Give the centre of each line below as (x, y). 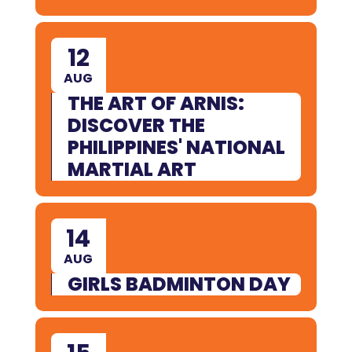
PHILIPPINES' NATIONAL (176, 147)
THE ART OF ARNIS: (156, 103)
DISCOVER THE (136, 125)
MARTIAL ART (132, 169)
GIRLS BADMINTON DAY (179, 284)
